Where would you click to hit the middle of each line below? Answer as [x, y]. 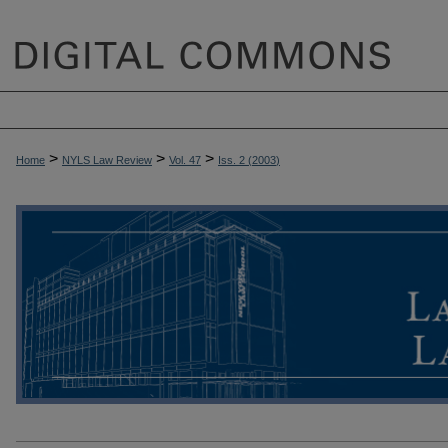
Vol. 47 [185, 160]
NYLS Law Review [107, 160]
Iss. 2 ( [235, 160]
